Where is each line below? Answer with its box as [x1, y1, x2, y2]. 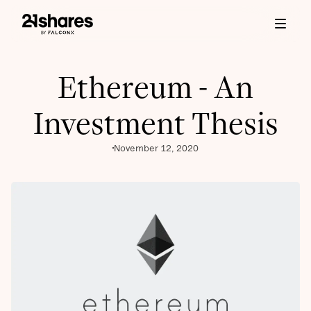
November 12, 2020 [114, 142, 199, 154]
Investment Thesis [33, 105, 278, 143]
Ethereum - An [58, 69, 253, 107]
